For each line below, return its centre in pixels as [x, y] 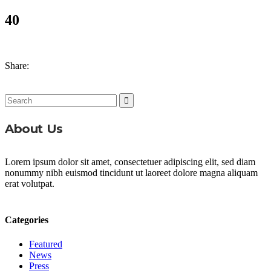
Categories [27, 220]
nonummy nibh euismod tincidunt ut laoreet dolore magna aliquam [131, 173]
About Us [34, 129]
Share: [17, 66]
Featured [46, 244]
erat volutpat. [30, 184]
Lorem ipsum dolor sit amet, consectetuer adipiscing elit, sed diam [130, 162]
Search [17, 98]
